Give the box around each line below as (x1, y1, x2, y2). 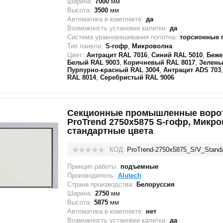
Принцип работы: (67, 163, 118, 170)
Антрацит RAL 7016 (86, 51, 147, 59)
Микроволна (131, 42, 172, 50)
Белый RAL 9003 (67, 59, 119, 66)
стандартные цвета (67, 126, 153, 136)
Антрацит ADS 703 (163, 66, 221, 74)
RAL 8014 (67, 74, 96, 81)
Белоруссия (136, 181, 175, 188)
